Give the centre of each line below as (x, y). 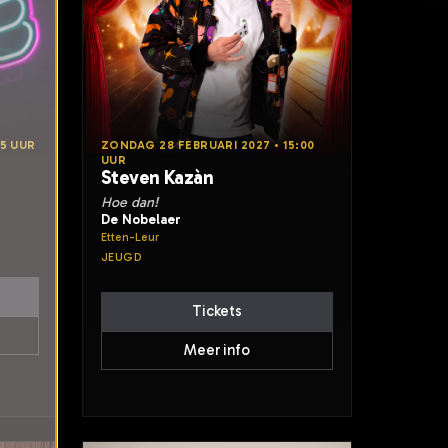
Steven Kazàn (157, 177)
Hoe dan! (129, 202)
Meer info (217, 350)
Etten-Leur (130, 237)
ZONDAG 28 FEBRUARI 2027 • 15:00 (208, 145)
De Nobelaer (141, 219)
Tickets (217, 311)
